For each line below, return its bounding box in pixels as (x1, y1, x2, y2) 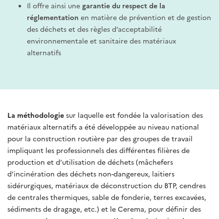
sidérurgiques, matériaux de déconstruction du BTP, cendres (7, 180, 206, 190)
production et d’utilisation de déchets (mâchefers (7, 156, 173, 167)
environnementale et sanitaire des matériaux (27, 35, 176, 45)
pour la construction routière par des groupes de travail (7, 133, 193, 143)
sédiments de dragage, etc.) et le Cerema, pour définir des (7, 203, 201, 214)
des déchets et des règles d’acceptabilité (27, 23, 162, 34)
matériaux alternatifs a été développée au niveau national (7, 121, 199, 131)
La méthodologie (7, 109, 66, 120)
